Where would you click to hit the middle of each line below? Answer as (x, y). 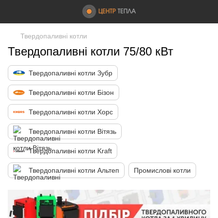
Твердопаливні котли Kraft (70, 151)
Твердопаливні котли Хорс (71, 112)
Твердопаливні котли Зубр (71, 73)
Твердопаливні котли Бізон (71, 92)
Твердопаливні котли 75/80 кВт (91, 51)
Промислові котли (162, 170)
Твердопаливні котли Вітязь (73, 131)
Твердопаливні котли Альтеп (74, 170)
